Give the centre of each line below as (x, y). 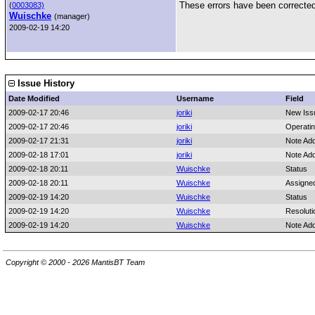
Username (195, 98)
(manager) (72, 16)
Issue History (45, 83)
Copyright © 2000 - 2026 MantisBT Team (75, 263)
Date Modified (34, 98)
